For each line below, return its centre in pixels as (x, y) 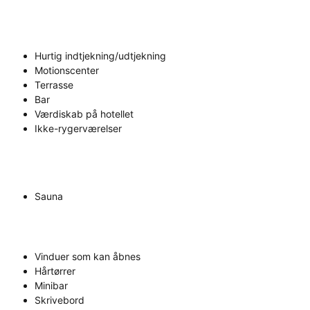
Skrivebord (60, 300)
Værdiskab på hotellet (84, 114)
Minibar (51, 286)
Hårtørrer (55, 271)
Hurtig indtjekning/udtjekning (100, 56)
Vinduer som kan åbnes (88, 257)
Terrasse (54, 85)
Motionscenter (67, 71)
